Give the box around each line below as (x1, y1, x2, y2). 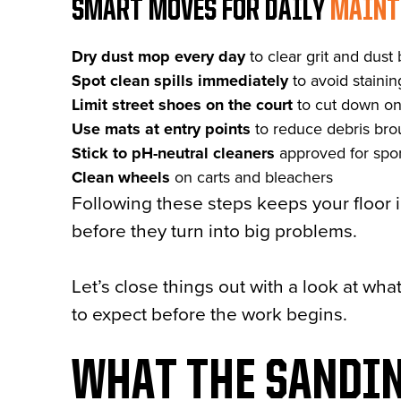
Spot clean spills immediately (72, 71, 288, 90)
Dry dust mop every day (72, 47, 245, 66)
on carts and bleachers (170, 167, 333, 187)
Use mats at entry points (72, 119, 251, 139)
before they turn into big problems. (72, 220, 357, 243)
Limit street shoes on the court (72, 95, 297, 115)
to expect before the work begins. (72, 303, 347, 326)
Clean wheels (72, 167, 170, 187)
